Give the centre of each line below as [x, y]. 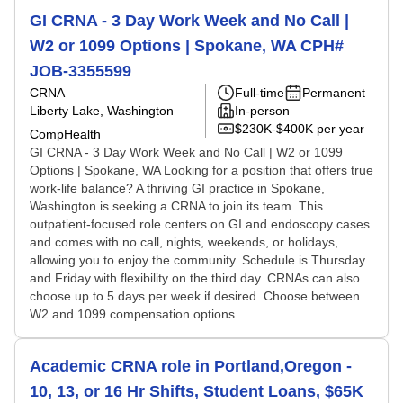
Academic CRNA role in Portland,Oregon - [191, 366]
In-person [262, 111]
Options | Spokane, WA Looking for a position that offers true [201, 170]
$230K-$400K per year [300, 129]
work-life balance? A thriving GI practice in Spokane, [177, 188]
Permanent [334, 93]
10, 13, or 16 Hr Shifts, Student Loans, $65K [197, 391]
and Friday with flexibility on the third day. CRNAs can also [195, 278]
